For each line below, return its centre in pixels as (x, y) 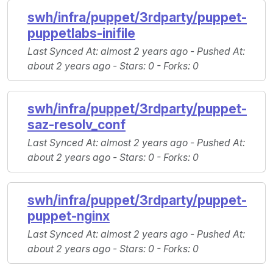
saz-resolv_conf (76, 125)
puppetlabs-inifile (81, 34)
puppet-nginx (69, 216)
